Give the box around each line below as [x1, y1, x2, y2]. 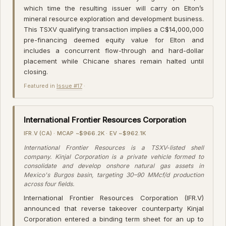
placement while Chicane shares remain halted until [24, 56, 204, 65]
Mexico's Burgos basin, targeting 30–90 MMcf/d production [24, 171, 204, 179]
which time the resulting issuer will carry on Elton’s [24, 4, 204, 12]
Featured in [24, 82, 56, 89]
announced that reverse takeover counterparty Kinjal [24, 204, 204, 212]
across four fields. [24, 180, 74, 188]
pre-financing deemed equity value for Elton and [24, 35, 204, 44]
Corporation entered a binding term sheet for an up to [24, 214, 204, 223]
